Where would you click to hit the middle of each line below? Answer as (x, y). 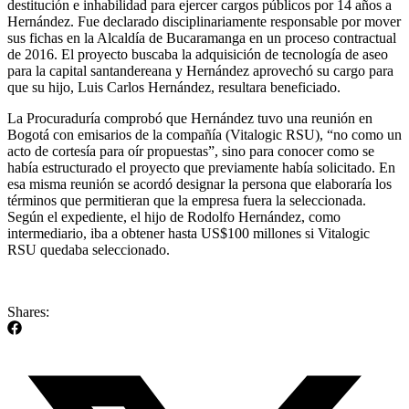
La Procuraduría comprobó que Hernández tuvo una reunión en (190, 118)
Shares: (28, 311)
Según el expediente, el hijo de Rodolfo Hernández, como (174, 216)
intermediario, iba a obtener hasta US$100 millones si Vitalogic (189, 233)
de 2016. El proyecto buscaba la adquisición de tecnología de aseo (198, 54)
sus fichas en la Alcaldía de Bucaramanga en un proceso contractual (202, 37)
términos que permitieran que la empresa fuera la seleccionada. (187, 200)
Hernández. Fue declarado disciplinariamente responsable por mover (204, 21)
